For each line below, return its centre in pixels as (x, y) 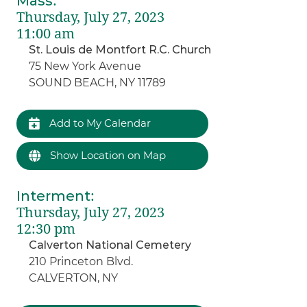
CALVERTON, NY (74, 278)
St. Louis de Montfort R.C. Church (120, 49)
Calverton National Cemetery (110, 245)
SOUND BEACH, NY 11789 (98, 82)
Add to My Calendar (99, 123)
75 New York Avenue (85, 66)
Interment (54, 196)
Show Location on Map (107, 155)
